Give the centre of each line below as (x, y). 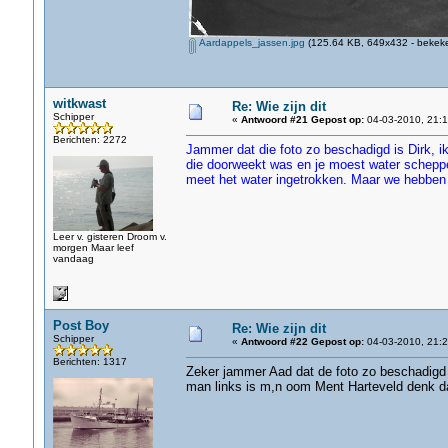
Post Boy (80, 325)
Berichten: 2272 (89, 139)
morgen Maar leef (93, 247)
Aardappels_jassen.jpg (250, 42)
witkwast (79, 103)
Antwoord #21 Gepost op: (302, 119)
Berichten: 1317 (89, 361)
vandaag (73, 258)
